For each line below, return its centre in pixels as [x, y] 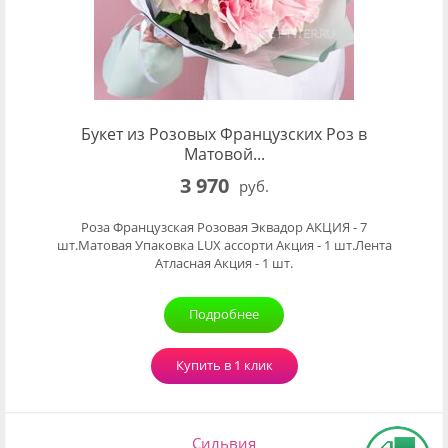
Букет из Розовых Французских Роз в [224, 134]
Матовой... [224, 154]
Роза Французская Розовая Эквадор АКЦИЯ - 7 [224, 227]
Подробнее [224, 314]
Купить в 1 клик [224, 365]
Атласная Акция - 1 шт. [224, 263]
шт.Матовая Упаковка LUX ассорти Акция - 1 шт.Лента [224, 245]
